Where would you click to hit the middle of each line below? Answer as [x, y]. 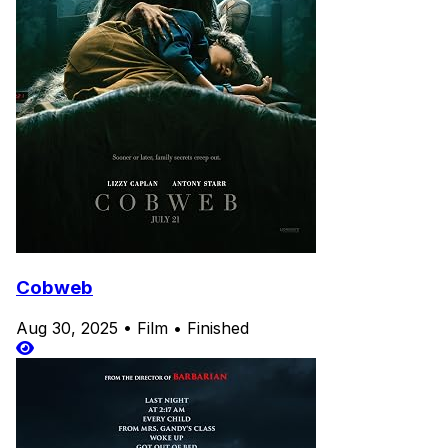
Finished [218, 327]
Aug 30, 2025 [67, 327]
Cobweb [54, 288]
